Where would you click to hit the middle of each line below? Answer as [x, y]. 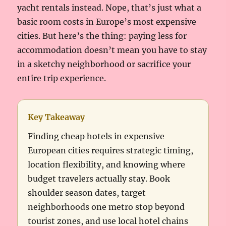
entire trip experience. [62, 78]
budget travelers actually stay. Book [99, 179]
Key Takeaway [56, 117]
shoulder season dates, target [87, 193]
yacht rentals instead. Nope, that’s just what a [109, 8]
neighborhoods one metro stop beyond [106, 207]
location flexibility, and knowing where [107, 165]
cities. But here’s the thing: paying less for [102, 36]
